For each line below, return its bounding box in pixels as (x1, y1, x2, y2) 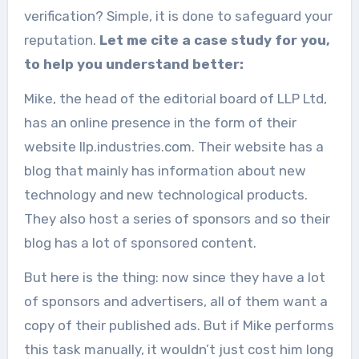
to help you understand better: (23, 55, 244, 72)
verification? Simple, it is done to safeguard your (23, 7, 333, 24)
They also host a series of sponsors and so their (23, 210, 330, 227)
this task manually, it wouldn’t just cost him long (23, 341, 333, 357)
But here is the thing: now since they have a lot (23, 268, 325, 285)
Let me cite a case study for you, (99, 31, 330, 48)
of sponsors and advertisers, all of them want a (23, 292, 328, 309)
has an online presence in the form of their (23, 114, 296, 131)
